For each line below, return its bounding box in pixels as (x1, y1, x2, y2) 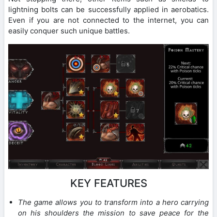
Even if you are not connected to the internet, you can (8, 15, 209, 25)
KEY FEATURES (70, 177, 147, 190)
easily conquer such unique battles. (8, 26, 130, 35)
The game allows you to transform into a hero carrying (18, 198, 209, 207)
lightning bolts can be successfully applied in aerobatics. (8, 4, 209, 14)
